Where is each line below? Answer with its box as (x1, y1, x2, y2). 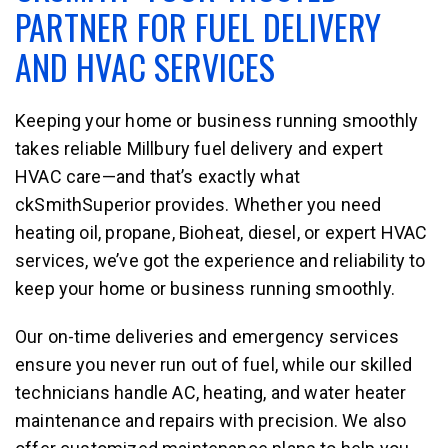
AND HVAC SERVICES (15, 40, 275, 92)
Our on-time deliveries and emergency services (15, 325, 400, 347)
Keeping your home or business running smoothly (15, 109, 419, 131)
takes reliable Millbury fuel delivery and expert (15, 137, 384, 159)
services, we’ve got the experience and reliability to (15, 249, 426, 271)
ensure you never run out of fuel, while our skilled (15, 353, 413, 375)
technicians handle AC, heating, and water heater (15, 381, 407, 403)
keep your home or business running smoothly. (15, 277, 400, 299)
